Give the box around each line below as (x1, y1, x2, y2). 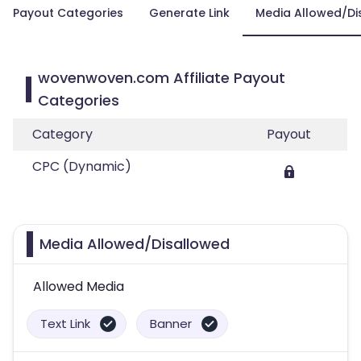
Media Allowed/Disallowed (39, 234, 230, 254)
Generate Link (149, 5, 230, 21)
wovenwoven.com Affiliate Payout (38, 68, 286, 88)
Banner (150, 315, 192, 332)
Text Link (40, 315, 90, 332)
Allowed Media (33, 277, 124, 296)
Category (32, 125, 93, 143)
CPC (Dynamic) (32, 157, 131, 176)
